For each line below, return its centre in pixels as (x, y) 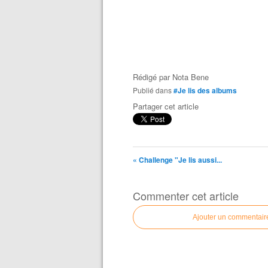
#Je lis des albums (205, 90)
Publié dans (155, 90)
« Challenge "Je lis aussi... (177, 160)
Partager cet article (166, 106)
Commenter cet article (186, 196)
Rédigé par (153, 77)
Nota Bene (191, 77)
